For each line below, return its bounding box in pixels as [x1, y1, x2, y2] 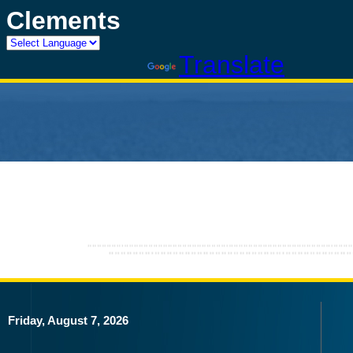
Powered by [6, 50, 147, 79]
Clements [6, 6, 121, 35]
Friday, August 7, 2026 [8, 314, 128, 327]
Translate [179, 50, 284, 79]
